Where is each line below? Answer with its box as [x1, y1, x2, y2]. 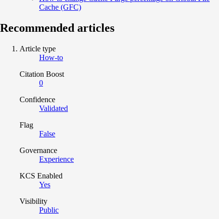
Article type [20, 44, 56, 53]
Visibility [20, 197, 47, 205]
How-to [39, 53, 63, 62]
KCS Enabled [20, 171, 63, 180]
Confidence [20, 95, 55, 104]
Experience [39, 154, 74, 163]
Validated [39, 104, 68, 112]
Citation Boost [20, 69, 64, 78]
